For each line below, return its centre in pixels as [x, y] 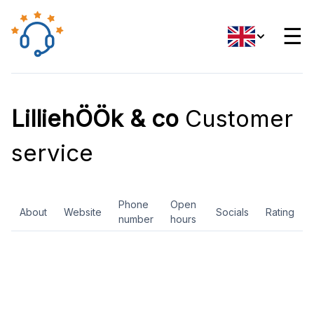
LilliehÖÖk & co [95, 118]
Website [83, 212]
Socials [232, 212]
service [52, 153]
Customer [236, 118]
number [136, 219]
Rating [280, 212]
